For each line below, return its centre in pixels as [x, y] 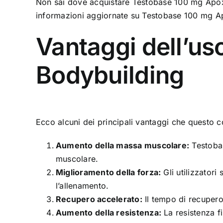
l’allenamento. [82, 185]
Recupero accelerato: [99, 199]
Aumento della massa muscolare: [123, 145]
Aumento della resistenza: [109, 212]
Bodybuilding [110, 75]
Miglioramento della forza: [109, 172]
